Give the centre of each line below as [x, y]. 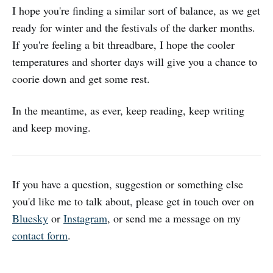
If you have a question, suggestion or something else [128, 184]
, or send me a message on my [174, 218]
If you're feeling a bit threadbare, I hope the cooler [123, 45]
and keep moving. [51, 128]
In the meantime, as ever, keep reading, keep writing [128, 111]
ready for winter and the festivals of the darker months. [134, 28]
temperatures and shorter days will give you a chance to [135, 62]
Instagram [85, 218]
